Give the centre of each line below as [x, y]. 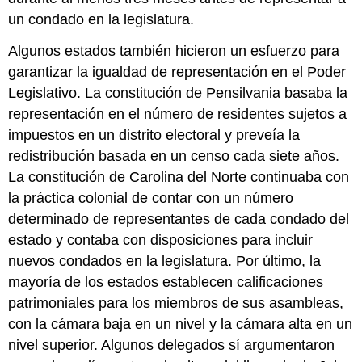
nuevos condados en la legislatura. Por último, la [165, 261]
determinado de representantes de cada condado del [179, 219]
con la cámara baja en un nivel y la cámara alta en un [181, 324]
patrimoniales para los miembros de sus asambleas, [176, 303]
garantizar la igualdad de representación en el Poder [177, 72]
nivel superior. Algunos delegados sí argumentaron [172, 345]
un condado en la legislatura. [101, 20]
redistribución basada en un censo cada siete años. [174, 156]
